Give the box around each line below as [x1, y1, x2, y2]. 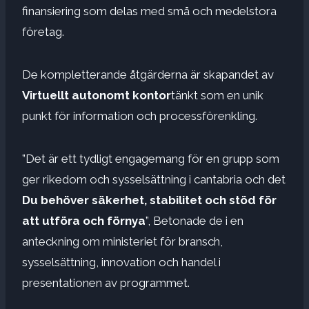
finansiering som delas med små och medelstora [22, 3, 277, 18]
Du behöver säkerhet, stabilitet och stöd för [22, 192, 277, 207]
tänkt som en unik [171, 88, 263, 102]
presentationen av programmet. [22, 275, 190, 290]
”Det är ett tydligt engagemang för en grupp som [22, 151, 279, 166]
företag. [22, 24, 64, 39]
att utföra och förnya [22, 213, 146, 228]
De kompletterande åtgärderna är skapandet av [22, 67, 274, 81]
